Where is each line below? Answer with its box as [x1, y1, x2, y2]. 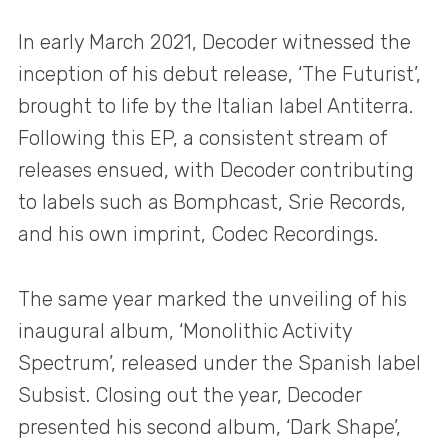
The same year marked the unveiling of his [18, 286, 407, 311]
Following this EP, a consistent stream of [18, 126, 387, 151]
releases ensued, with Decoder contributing [18, 158, 414, 183]
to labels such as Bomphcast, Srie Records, [18, 190, 406, 215]
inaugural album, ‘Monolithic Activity [18, 318, 352, 343]
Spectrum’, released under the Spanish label [18, 350, 421, 375]
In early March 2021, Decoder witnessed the [18, 30, 411, 55]
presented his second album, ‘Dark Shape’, [18, 414, 401, 439]
